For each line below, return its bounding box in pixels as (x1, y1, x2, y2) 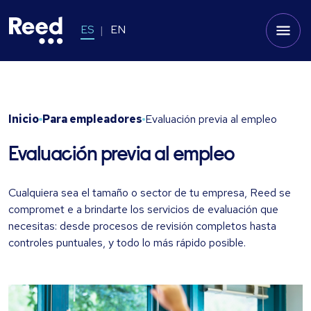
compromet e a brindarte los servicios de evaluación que (8, 202, 278, 217)
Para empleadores (42, 112, 142, 126)
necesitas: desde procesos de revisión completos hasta (8, 219, 276, 233)
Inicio (8, 112, 39, 126)
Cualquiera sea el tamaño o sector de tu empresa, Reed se (8, 185, 291, 200)
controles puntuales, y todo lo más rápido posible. (8, 235, 246, 250)
